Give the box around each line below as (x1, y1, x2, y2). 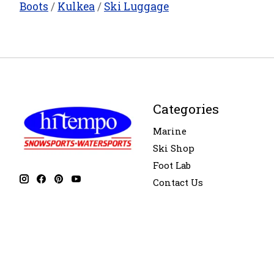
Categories (152, 100, 219, 118)
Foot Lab (152, 159, 191, 171)
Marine (152, 125, 187, 137)
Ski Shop (152, 142, 194, 154)
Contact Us (152, 177, 203, 189)
